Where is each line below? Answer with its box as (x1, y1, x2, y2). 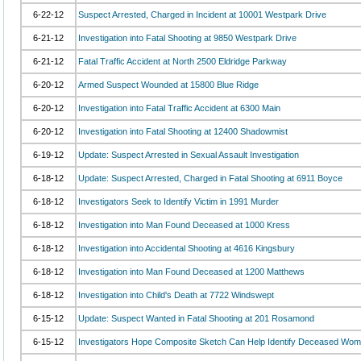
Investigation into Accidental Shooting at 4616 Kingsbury (78, 243, 295, 253)
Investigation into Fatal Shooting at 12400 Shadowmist (78, 127, 288, 136)
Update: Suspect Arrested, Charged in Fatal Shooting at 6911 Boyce (78, 173, 342, 183)
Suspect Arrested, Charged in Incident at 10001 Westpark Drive (78, 10, 326, 19)
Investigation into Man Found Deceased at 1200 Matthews (78, 267, 305, 276)
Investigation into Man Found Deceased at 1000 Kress (78, 220, 290, 230)
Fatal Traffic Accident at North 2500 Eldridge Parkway (78, 56, 287, 66)
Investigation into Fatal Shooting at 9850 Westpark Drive (78, 33, 297, 43)
